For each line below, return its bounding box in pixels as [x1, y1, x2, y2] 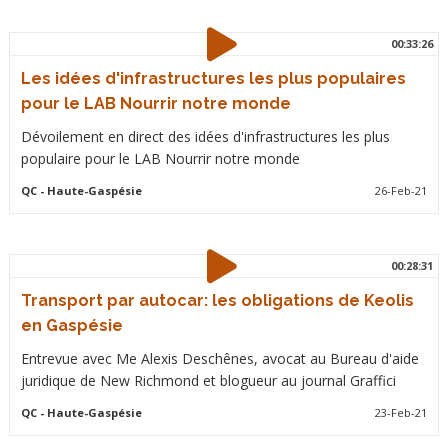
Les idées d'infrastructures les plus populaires [20, 69, 406, 88]
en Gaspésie [20, 316, 123, 335]
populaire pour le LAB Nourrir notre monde [20, 149, 300, 168]
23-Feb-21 [375, 405, 428, 420]
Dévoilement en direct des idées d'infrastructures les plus [20, 127, 390, 146]
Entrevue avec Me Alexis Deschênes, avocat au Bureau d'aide [20, 349, 419, 368]
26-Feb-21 [375, 183, 428, 198]
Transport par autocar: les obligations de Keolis [20, 291, 414, 310]
